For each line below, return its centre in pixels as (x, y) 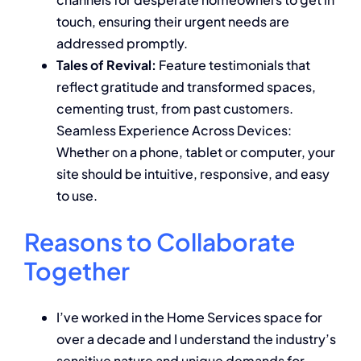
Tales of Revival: (106, 64)
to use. (77, 195)
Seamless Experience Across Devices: (174, 130)
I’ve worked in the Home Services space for (189, 317)
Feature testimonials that (233, 64)
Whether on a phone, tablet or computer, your (196, 151)
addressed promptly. (122, 43)
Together (77, 270)
